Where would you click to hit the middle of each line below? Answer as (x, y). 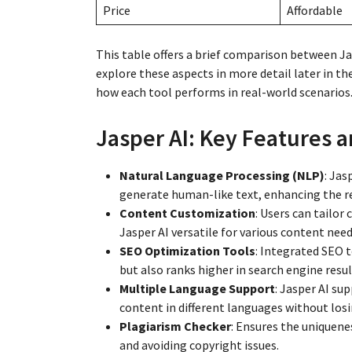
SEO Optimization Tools (187, 250)
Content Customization (187, 213)
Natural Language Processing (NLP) (222, 175)
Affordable (315, 10)
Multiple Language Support (197, 288)
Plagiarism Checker (175, 326)
